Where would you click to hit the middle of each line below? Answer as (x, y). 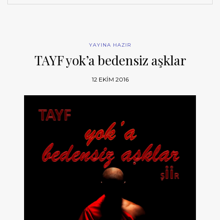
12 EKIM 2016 (110, 79)
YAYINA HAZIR (110, 45)
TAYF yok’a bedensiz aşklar (110, 60)
